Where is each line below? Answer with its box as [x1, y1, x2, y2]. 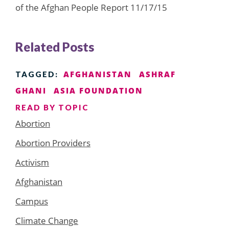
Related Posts [15, 39, 94, 54]
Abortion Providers [15, 136, 90, 149]
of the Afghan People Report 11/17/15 [15, 1, 167, 13]
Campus [15, 195, 48, 207]
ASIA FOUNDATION [54, 85, 143, 96]
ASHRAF [139, 68, 176, 79]
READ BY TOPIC [15, 102, 88, 112]
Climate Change [15, 214, 78, 226]
